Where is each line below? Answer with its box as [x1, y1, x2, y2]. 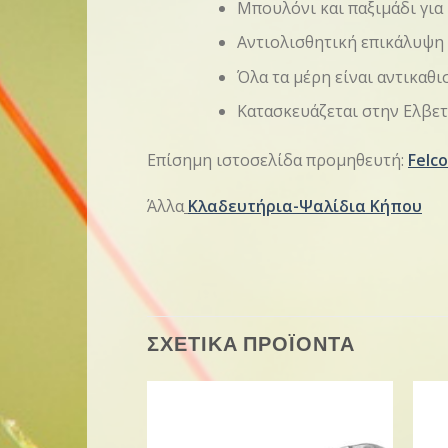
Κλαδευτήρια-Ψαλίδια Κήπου [188, 195, 422, 218]
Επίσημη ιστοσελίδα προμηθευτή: [147, 149, 408, 172]
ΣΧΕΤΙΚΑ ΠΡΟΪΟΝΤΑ [147, 331, 355, 356]
